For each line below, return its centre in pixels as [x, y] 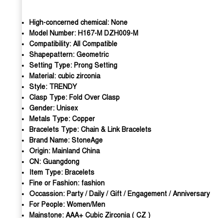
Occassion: [48, 194]
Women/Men [86, 205]
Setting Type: [52, 65]
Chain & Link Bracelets [116, 130]
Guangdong [61, 162]
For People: [48, 205]
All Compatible [95, 44]
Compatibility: [51, 44]
